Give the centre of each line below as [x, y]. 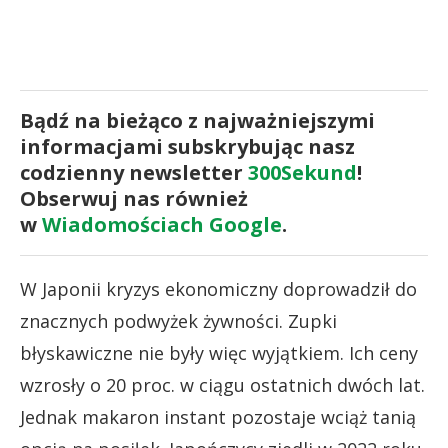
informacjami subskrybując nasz [187, 146]
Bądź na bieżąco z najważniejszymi [197, 120]
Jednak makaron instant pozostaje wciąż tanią [218, 416]
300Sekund [302, 172]
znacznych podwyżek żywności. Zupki [178, 320]
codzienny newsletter [134, 172]
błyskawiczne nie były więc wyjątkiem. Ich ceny [219, 352]
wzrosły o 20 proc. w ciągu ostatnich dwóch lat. [222, 384]
